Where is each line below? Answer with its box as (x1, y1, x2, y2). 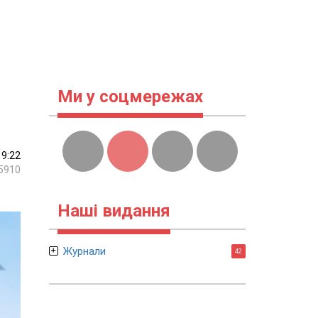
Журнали (62, 245, 106, 258)
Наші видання (57, 201, 170, 221)
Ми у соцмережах (57, 87, 203, 106)
